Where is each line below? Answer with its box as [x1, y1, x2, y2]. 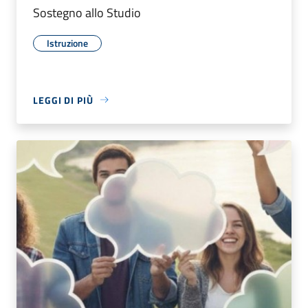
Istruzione [47, 35, 88, 50]
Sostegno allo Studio [33, 3, 141, 22]
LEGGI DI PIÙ [33, 92, 93, 107]
